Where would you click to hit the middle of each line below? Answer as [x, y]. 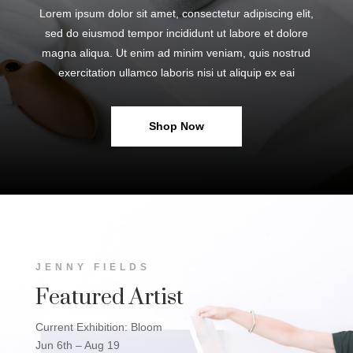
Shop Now [176, 126]
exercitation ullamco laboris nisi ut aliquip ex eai [176, 72]
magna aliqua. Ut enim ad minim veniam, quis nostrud [176, 52]
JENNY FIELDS [93, 268]
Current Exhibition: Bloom [98, 327]
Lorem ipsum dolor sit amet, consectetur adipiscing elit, [176, 13]
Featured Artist [109, 298]
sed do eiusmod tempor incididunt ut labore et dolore [176, 33]
